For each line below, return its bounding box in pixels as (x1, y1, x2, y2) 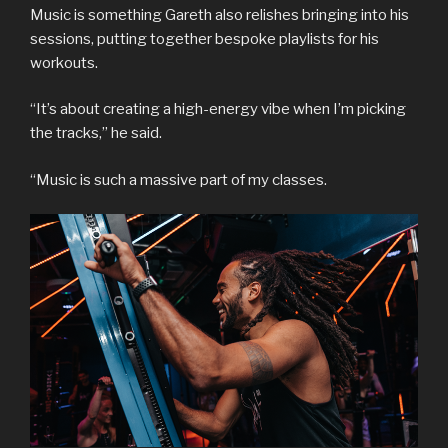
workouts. (30, 53, 98, 72)
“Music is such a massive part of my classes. (30, 170, 327, 189)
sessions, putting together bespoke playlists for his (30, 29, 379, 48)
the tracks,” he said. (30, 124, 162, 143)
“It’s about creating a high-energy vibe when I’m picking (30, 100, 406, 119)
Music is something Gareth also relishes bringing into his (30, 5, 409, 24)
